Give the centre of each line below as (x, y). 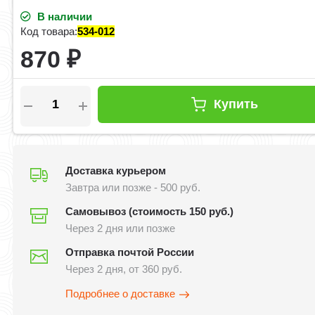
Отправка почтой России (130, 252)
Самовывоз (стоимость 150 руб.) (150, 212)
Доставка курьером (116, 171)
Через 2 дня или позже (121, 229)
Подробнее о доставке (121, 294)
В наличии (64, 17)
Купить (236, 104)
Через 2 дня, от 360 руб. (124, 269)
